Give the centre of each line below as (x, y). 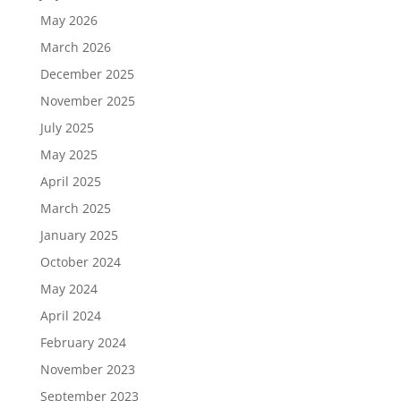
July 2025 (67, 127)
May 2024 (68, 288)
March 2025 (75, 208)
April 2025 (70, 181)
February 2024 (83, 342)
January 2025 (79, 235)
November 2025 (87, 100)
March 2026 (75, 47)
